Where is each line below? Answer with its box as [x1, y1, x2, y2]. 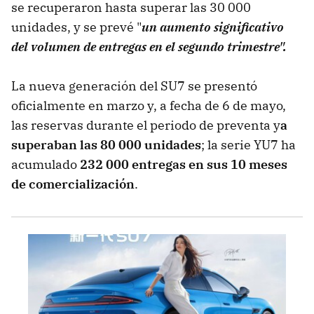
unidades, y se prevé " [11, 18, 142, 35]
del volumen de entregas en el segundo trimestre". [11, 38, 287, 55]
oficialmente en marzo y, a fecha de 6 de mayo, [11, 97, 286, 114]
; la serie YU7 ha [201, 136, 296, 153]
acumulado [11, 156, 80, 172]
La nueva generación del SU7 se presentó [11, 77, 257, 94]
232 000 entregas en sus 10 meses [80, 156, 287, 172]
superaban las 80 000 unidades [11, 136, 201, 153]
